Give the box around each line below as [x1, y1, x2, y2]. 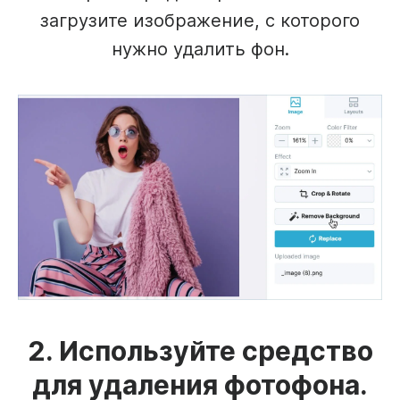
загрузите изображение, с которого [40, 9, 360, 31]
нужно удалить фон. [111, 37, 289, 60]
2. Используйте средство [27, 334, 373, 367]
